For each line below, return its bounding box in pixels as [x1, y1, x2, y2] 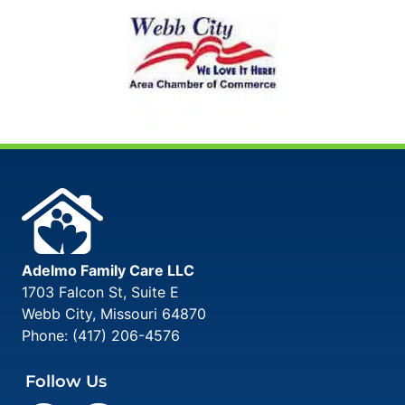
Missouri [100, 304, 157, 323]
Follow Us [25, 371, 107, 391]
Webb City [22, 304, 92, 323]
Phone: [22, 325, 72, 344]
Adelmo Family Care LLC [22, 260, 194, 279]
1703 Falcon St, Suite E [22, 282, 179, 301]
